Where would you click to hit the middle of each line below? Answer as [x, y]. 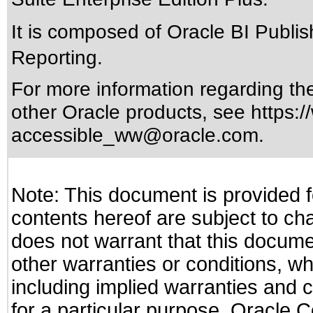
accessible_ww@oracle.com [135, 135]
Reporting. [57, 57]
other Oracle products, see [131, 112]
